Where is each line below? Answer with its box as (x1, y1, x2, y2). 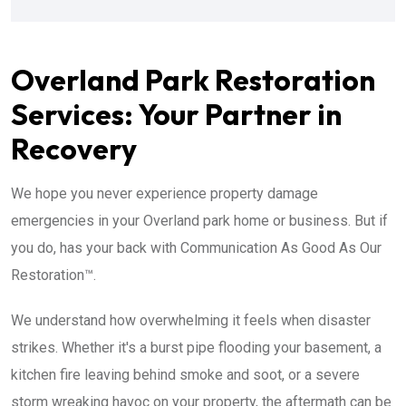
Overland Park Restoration (11, 62, 375, 98)
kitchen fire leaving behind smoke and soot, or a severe (11, 366, 360, 383)
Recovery (11, 130, 137, 167)
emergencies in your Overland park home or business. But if (11, 212, 388, 229)
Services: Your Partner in (11, 96, 342, 132)
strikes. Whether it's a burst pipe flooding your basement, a (11, 339, 382, 356)
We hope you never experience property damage (11, 185, 318, 202)
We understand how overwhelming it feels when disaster (11, 312, 371, 329)
